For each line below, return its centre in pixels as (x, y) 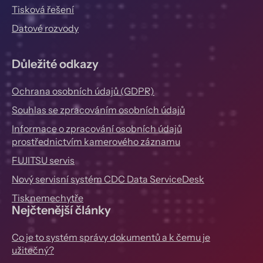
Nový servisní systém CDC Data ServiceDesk (108, 179)
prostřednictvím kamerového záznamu (96, 141)
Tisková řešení (43, 9)
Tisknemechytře (48, 198)
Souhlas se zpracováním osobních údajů (98, 109)
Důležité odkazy (55, 64)
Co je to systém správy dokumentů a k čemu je (111, 237)
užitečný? (33, 250)
